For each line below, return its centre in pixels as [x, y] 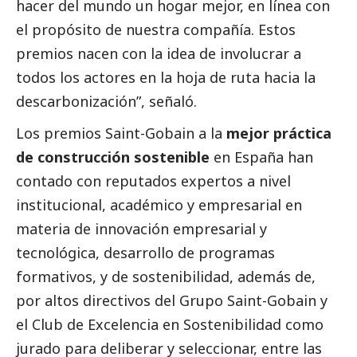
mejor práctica [279, 133]
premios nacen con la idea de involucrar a [159, 53]
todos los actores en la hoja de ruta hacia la [166, 77]
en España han [263, 157]
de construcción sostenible [115, 157]
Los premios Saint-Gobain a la [121, 133]
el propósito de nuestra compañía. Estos [156, 29]
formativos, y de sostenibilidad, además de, [166, 276]
